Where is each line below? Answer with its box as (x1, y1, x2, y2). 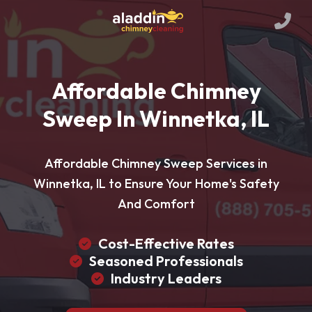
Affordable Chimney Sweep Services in (45, 155, 267, 171)
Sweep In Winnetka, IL (42, 104, 270, 132)
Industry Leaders (110, 270, 221, 287)
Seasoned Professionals (88, 252, 243, 270)
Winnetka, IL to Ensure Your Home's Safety (33, 175, 279, 192)
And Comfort (117, 196, 195, 212)
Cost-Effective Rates (97, 235, 234, 252)
